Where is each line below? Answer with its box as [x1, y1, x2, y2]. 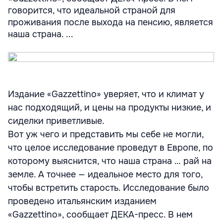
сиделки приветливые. [8, 115, 105, 126]
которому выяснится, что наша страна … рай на [8, 156, 212, 166]
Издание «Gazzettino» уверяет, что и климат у [8, 89, 204, 100]
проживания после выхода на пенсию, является [8, 17, 213, 28]
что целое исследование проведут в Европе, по [8, 142, 213, 153]
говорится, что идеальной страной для [8, 5, 175, 16]
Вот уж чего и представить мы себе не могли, [8, 129, 204, 140]
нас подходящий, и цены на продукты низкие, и [8, 102, 211, 113]
